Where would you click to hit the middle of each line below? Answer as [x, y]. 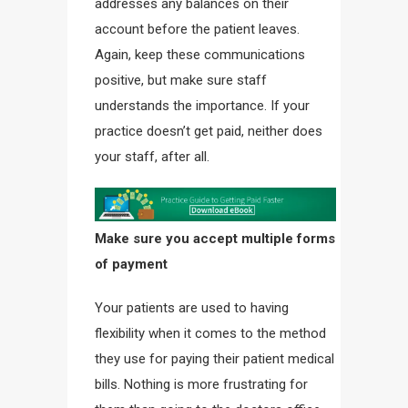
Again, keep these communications [200, 55]
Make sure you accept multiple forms [215, 238]
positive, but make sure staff [181, 80]
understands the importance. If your [202, 106]
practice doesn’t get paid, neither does [209, 131]
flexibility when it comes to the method [210, 333]
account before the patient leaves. [197, 29]
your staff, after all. [152, 157]
